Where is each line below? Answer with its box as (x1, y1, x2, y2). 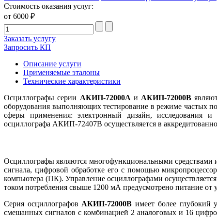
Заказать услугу (4, 34, 56, 43)
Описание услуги (23, 59, 81, 68)
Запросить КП (4, 43, 51, 51)
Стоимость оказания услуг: (4, 1, 93, 10)
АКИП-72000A (79, 93, 131, 102)
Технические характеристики (23, 77, 121, 85)
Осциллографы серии (4, 93, 80, 102)
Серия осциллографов (4, 200, 82, 208)
